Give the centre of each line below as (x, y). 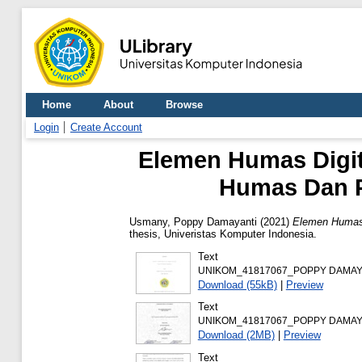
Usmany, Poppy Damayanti (193, 221)
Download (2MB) (236, 335)
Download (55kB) (237, 284)
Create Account (106, 127)
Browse (184, 105)
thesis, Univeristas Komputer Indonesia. (223, 234)
